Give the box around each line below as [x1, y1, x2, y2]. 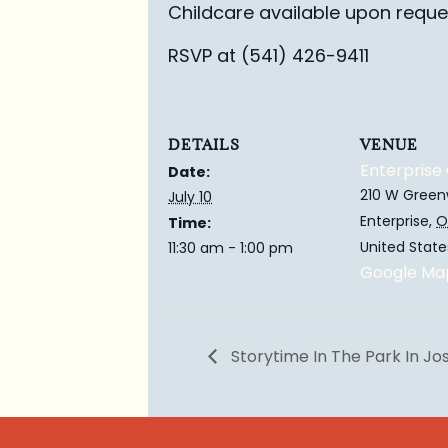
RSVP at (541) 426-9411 [168, 42, 369, 68]
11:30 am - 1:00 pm [168, 237, 293, 258]
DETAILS [168, 134, 240, 154]
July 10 [168, 186, 212, 207]
